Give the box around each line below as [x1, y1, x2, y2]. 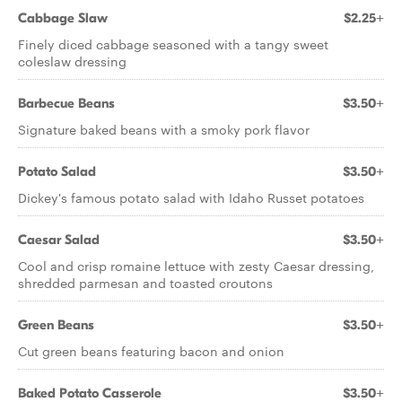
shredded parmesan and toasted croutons [18, 274, 273, 292]
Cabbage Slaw [18, 10, 108, 26]
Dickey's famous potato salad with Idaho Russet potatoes [18, 188, 364, 206]
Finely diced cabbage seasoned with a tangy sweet [18, 35, 328, 53]
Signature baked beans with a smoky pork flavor [18, 120, 310, 138]
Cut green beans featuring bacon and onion [18, 342, 284, 360]
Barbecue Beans [18, 95, 115, 111]
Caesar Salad [18, 232, 100, 248]
